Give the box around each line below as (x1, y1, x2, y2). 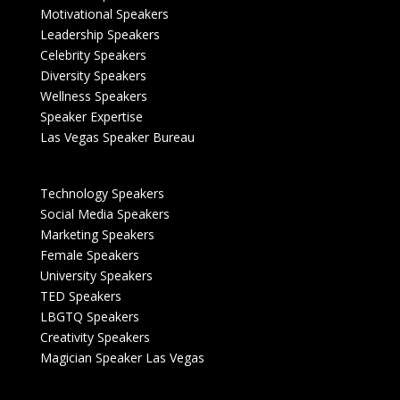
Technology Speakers (39, 185, 164, 203)
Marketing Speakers (39, 226, 154, 244)
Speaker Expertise (39, 108, 143, 126)
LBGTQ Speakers (39, 308, 139, 326)
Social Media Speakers (39, 205, 170, 223)
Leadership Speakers (39, 26, 160, 44)
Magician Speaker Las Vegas (39, 349, 204, 367)
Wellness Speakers (39, 87, 147, 105)
